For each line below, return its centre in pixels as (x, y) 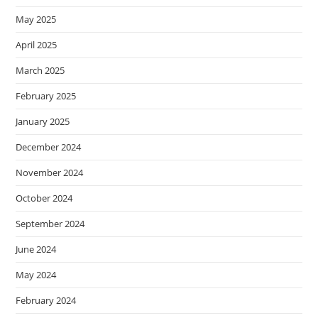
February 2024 (46, 301)
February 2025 (46, 96)
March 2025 (40, 71)
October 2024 (44, 198)
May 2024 (36, 275)
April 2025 (37, 45)
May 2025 (36, 20)
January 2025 (43, 122)
